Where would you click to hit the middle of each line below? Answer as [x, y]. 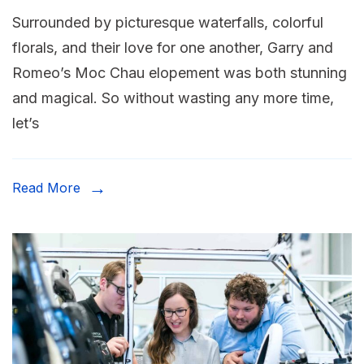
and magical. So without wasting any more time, [173, 97]
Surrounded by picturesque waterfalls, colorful [168, 22]
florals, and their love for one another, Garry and [173, 47]
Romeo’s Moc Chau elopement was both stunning [180, 72]
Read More [46, 187]
